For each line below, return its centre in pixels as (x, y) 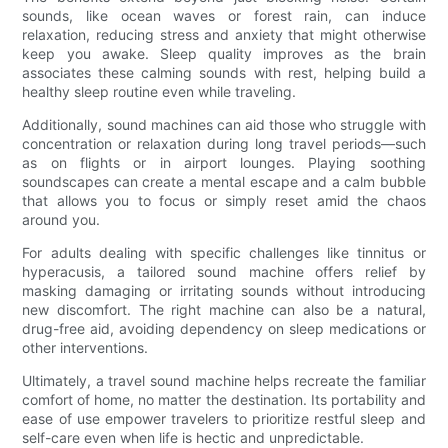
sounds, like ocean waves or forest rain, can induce (224, 16)
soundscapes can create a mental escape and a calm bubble (224, 182)
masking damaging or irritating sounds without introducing (224, 291)
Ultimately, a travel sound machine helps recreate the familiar (224, 381)
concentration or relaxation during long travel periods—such (224, 144)
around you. (61, 220)
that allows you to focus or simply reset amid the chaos (224, 201)
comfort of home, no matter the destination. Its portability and (224, 400)
